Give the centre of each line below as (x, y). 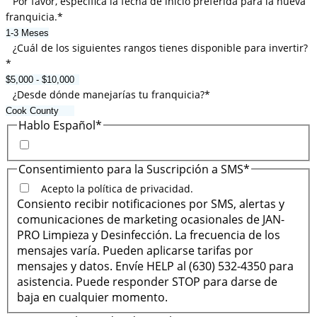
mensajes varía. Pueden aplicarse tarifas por (135, 251)
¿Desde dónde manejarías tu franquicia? (109, 95)
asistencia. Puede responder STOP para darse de (147, 282)
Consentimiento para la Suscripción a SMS (131, 169)
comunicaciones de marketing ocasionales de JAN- (151, 220)
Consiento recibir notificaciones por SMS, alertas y (151, 204)
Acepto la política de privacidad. (117, 189)
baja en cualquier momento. (92, 298)
